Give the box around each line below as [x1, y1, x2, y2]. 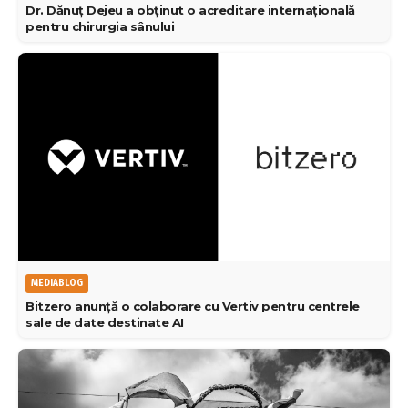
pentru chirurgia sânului [25, 18, 174, 34]
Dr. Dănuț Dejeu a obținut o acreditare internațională [25, 2, 355, 17]
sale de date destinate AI [25, 315, 184, 330]
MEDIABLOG [31, 278, 83, 289]
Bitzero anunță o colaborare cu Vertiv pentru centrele [25, 299, 360, 313]
